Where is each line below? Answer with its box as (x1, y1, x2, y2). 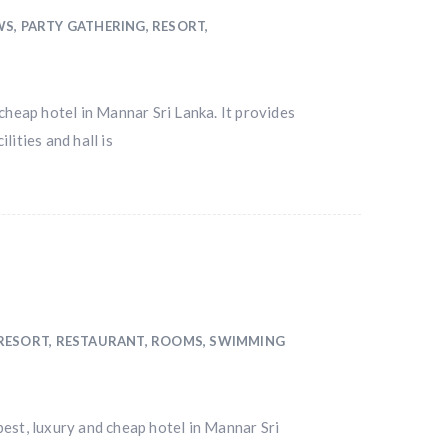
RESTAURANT (55, 333, 145, 349)
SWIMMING (209, 333, 285, 349)
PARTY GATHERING (20, 18, 146, 34)
